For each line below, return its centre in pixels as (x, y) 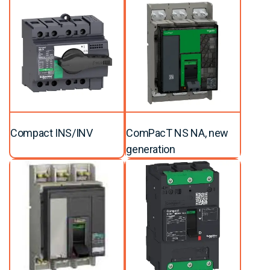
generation (151, 149)
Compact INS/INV (52, 133)
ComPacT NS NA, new (177, 133)
